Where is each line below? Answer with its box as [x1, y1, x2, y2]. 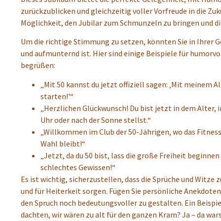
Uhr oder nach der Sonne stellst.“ [40, 114, 151, 125]
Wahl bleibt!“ [40, 138, 85, 148]
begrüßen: [21, 60, 55, 71]
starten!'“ [40, 91, 74, 101]
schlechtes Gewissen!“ [40, 162, 115, 172]
